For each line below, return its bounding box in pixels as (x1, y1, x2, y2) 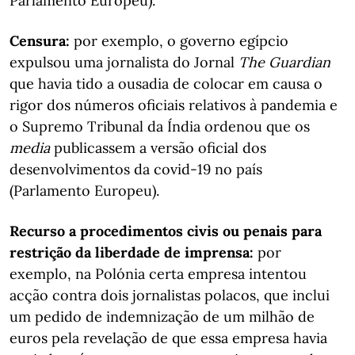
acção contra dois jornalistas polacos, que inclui (10, 286, 330, 304)
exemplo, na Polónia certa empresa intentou (10, 265, 307, 283)
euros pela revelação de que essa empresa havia (10, 329, 327, 347)
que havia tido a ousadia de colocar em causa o (10, 74, 323, 93)
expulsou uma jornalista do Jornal (10, 53, 239, 71)
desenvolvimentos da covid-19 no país (10, 160, 262, 178)
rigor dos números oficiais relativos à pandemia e (10, 96, 338, 114)
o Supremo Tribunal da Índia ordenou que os (10, 117, 310, 136)
